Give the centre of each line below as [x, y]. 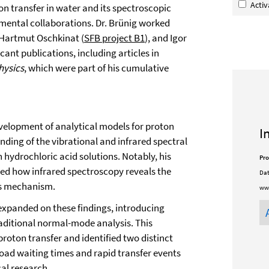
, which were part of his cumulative [96, 68]
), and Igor [166, 38]
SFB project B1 [114, 38]
